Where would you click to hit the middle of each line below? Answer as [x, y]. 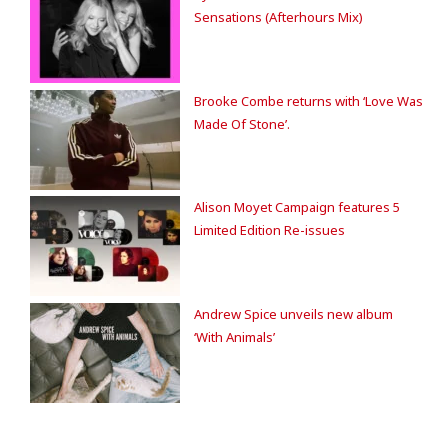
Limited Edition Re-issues [269, 230]
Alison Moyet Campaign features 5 [297, 207]
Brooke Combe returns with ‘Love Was [308, 100]
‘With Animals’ [234, 336]
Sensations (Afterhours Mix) [278, 17]
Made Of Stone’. [242, 123]
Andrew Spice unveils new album [293, 313]
